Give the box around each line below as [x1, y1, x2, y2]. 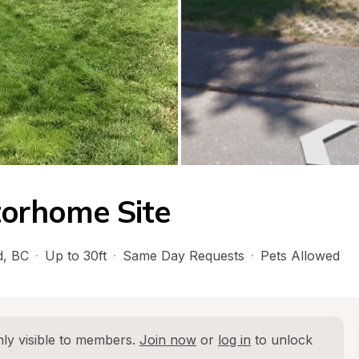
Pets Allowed [260, 248, 340, 264]
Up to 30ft [45, 248, 107, 264]
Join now [139, 332, 196, 348]
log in [218, 332, 251, 348]
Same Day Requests [123, 248, 244, 264]
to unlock [251, 332, 313, 348]
